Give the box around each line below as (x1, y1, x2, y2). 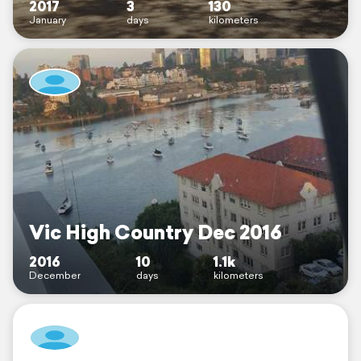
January (29, 13, 66, 27)
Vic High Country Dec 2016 (29, 218, 282, 247)
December (29, 268, 81, 283)
